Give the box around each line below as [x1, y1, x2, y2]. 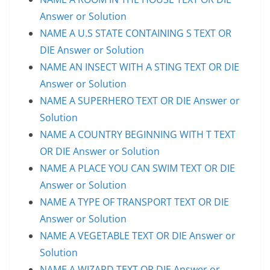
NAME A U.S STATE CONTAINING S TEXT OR [40, 26, 231, 40]
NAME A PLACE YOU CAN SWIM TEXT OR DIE [40, 161, 235, 175]
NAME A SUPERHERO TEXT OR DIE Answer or [40, 93, 240, 107]
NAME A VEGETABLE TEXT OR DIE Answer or [40, 228, 236, 242]
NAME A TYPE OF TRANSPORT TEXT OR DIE [40, 195, 229, 209]
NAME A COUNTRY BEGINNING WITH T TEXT [40, 127, 236, 141]
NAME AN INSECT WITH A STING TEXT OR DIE [40, 60, 239, 74]
